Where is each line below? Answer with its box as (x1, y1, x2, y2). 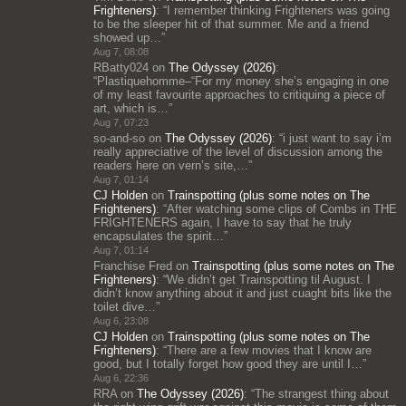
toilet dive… (93, 300, 156, 314)
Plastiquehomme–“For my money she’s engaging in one (97, 74, 389, 88)
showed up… (93, 31, 161, 44)
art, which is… (93, 101, 169, 115)
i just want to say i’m (283, 131, 391, 145)
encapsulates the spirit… (93, 229, 224, 243)
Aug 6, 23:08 (93, 315, 149, 326)
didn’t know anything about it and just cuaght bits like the (93, 286, 391, 300)
